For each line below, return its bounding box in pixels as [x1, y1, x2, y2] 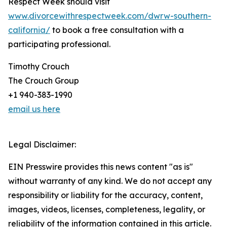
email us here [8, 104, 60, 114]
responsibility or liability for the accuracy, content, [8, 190, 203, 200]
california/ [8, 25, 50, 35]
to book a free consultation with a [50, 25, 184, 35]
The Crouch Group [8, 75, 79, 86]
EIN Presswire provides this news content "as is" [8, 162, 193, 172]
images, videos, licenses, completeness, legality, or [8, 204, 205, 214]
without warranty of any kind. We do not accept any [8, 176, 212, 186]
